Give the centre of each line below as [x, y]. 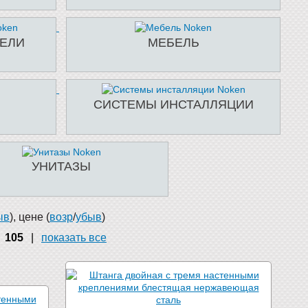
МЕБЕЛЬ [173, 42]
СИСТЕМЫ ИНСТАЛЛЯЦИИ [173, 104]
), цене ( [30, 217]
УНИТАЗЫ [61, 167]
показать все [74, 237]
